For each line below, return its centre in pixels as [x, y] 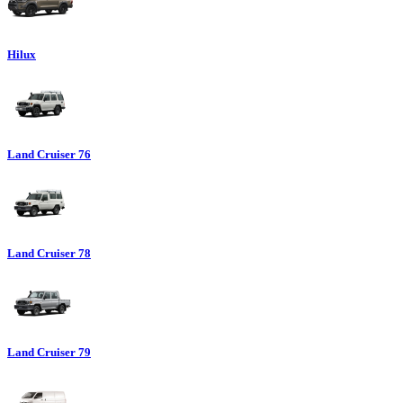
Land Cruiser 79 [49, 353]
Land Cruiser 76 [49, 154]
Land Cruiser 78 [49, 253]
